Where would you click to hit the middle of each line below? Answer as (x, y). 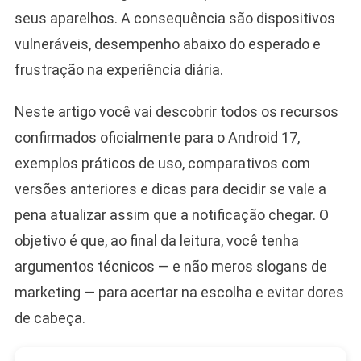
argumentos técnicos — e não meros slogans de (170, 266)
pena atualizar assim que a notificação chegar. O (171, 214)
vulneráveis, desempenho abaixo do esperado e (167, 44)
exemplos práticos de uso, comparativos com (162, 163)
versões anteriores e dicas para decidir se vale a (170, 189)
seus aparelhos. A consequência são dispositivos (174, 18)
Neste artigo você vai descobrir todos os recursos (176, 111)
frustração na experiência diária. (118, 69)
